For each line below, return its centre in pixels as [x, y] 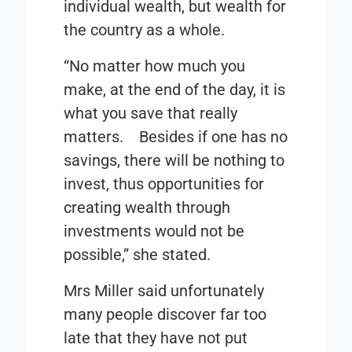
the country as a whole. [145, 30]
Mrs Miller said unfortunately [164, 291]
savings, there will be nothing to [174, 161]
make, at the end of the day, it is [175, 90]
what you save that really [151, 114]
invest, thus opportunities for [164, 184]
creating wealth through [147, 208]
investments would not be [154, 231]
